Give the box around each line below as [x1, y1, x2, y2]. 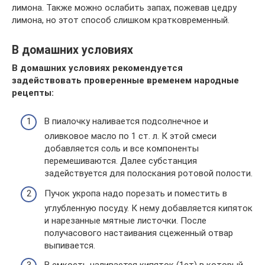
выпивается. [44, 240, 95, 251]
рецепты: [12, 87, 54, 98]
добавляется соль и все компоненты [44, 143, 199, 154]
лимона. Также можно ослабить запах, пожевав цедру [12, 2, 237, 13]
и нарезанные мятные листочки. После [44, 215, 206, 226]
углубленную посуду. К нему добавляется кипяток [44, 202, 253, 214]
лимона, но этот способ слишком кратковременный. [12, 14, 230, 25]
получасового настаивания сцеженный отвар [44, 227, 233, 238]
